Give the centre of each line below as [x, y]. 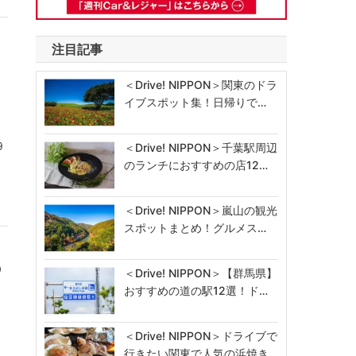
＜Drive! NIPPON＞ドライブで [201, 336]
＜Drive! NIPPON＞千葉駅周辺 [201, 148]
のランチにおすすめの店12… [196, 165]
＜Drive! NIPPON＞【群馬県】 [201, 273]
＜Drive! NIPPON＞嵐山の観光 [201, 211]
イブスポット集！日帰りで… [195, 102]
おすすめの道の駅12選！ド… [196, 291]
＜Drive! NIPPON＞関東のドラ [201, 84]
